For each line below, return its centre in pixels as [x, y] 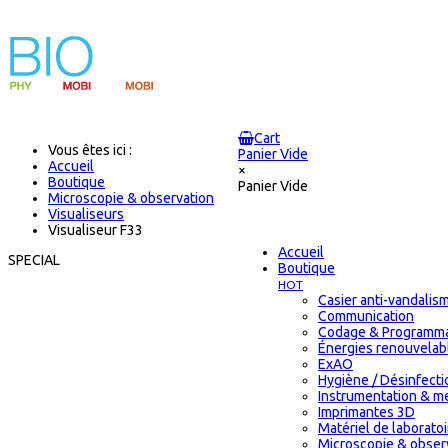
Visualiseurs [86, 214]
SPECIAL [34, 260]
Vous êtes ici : [93, 150]
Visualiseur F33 [95, 230]
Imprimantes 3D [366, 412]
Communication [366, 316]
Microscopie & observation [131, 198]
